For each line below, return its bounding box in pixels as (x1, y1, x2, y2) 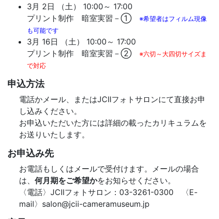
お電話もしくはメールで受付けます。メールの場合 (19, 163, 199, 174)
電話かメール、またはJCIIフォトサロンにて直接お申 (19, 94, 205, 104)
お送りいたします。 (19, 129, 89, 139)
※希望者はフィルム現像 (139, 15, 207, 22)
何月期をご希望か (35, 175, 97, 185)
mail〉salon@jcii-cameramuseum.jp (19, 198, 150, 209)
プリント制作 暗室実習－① (27, 13, 139, 23)
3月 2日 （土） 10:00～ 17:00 (27, 1, 132, 11)
